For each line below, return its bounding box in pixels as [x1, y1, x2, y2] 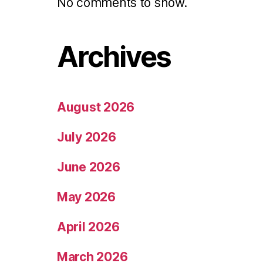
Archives [57, 39, 171, 75]
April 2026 [57, 220, 120, 235]
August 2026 [57, 100, 135, 115]
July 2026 [57, 130, 116, 145]
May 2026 [57, 190, 116, 205]
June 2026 [57, 160, 120, 175]
